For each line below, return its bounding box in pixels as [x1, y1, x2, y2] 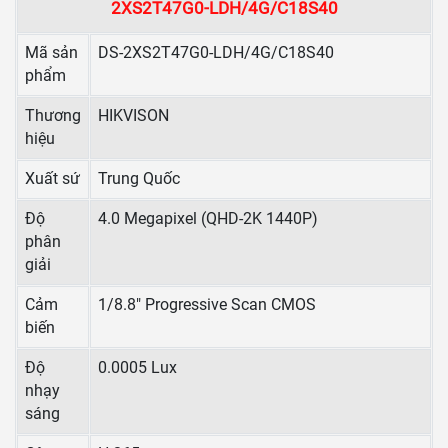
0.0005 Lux [98, 359, 177, 378]
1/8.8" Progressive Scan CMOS [98, 296, 316, 315]
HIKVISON [98, 107, 169, 126]
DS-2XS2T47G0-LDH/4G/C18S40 [98, 44, 334, 63]
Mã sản [25, 44, 78, 63]
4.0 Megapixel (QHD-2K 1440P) [98, 210, 318, 229]
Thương [25, 107, 81, 126]
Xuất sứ [25, 170, 80, 189]
